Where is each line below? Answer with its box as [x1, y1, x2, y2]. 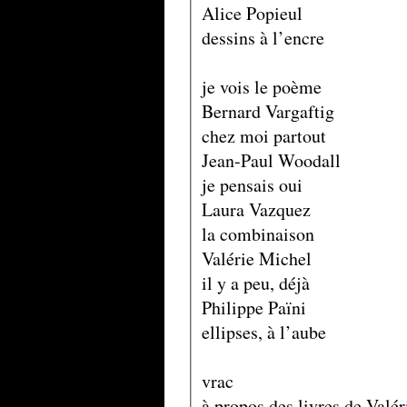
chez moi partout [201, 123, 326, 148]
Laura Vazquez [201, 196, 311, 222]
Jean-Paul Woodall [201, 147, 341, 173]
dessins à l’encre [201, 25, 324, 50]
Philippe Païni [201, 294, 306, 320]
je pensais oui [201, 172, 303, 197]
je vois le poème [201, 74, 322, 99]
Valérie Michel [201, 245, 312, 271]
